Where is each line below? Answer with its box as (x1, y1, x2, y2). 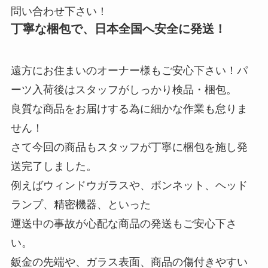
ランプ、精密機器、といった (10, 198, 151, 211)
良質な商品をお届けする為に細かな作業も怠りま (10, 102, 248, 115)
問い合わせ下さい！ (10, 5, 108, 18)
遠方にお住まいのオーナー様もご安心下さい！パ (10, 64, 248, 77)
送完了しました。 (10, 160, 97, 172)
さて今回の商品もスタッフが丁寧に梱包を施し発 (10, 141, 248, 153)
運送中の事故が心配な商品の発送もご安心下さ (10, 217, 237, 230)
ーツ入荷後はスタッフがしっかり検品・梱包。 (10, 83, 237, 96)
